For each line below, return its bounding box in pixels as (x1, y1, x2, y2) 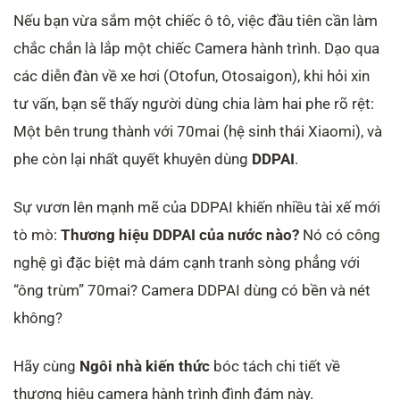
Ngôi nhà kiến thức (79, 356, 210, 375)
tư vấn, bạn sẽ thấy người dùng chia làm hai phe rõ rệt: (13, 95, 374, 113)
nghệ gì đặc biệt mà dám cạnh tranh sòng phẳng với (13, 253, 360, 271)
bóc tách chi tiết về (210, 356, 340, 375)
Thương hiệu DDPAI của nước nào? (61, 225, 299, 244)
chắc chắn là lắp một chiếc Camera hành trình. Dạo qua (13, 39, 379, 58)
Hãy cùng (13, 356, 79, 375)
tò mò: (13, 225, 61, 244)
